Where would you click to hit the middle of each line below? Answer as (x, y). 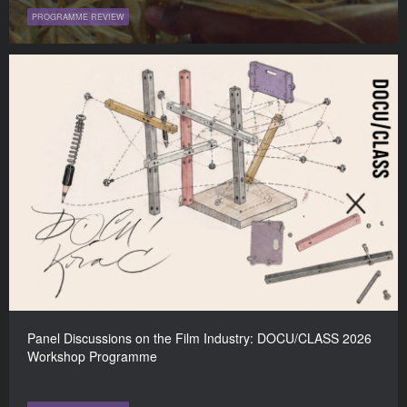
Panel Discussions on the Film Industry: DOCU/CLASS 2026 (199, 338)
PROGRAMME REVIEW (78, 16)
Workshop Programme (92, 356)
